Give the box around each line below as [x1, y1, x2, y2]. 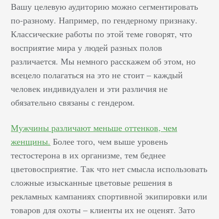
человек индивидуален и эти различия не [11, 83, 168, 95]
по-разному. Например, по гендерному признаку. [11, 14, 198, 26]
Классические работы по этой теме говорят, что [11, 28, 193, 40]
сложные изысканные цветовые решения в [11, 176, 173, 189]
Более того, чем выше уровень [50, 135, 168, 148]
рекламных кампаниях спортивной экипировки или [11, 190, 208, 202]
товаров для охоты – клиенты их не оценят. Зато [11, 204, 196, 216]
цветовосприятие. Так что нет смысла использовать [11, 163, 208, 175]
